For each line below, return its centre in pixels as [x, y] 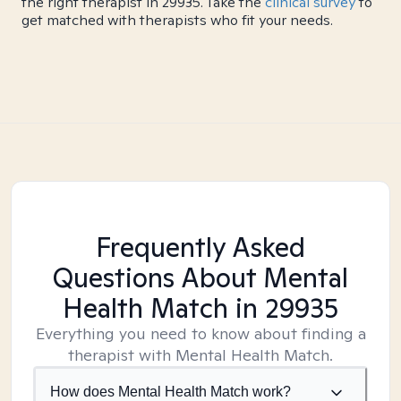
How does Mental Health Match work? [171, 392]
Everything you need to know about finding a [200, 333]
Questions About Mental [200, 277]
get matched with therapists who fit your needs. [177, 20]
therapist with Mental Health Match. [200, 355]
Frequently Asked [200, 247]
